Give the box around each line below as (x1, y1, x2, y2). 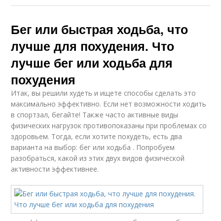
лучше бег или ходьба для (11, 54, 173, 72)
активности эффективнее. (11, 164, 99, 174)
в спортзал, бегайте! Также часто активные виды (11, 110, 179, 119)
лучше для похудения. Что (11, 37, 175, 55)
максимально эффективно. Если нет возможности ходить (11, 99, 207, 109)
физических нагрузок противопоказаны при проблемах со (11, 121, 207, 130)
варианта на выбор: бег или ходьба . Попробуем (11, 143, 175, 152)
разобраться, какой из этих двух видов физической (11, 153, 185, 163)
